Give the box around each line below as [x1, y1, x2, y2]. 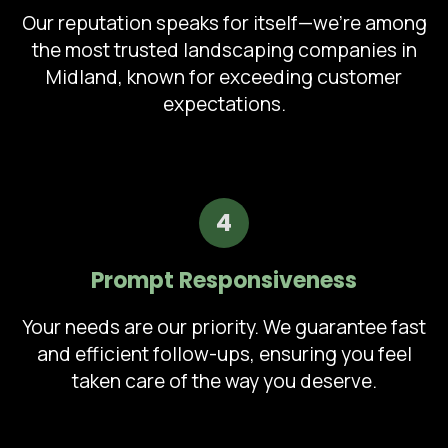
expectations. [162, 90, 286, 117]
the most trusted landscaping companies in [31, 36, 417, 63]
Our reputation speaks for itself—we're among [21, 9, 427, 36]
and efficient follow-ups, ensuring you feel [36, 340, 412, 367]
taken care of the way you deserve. [71, 367, 377, 394]
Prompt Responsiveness [91, 264, 357, 296]
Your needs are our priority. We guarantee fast [22, 313, 426, 340]
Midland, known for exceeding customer [46, 63, 402, 90]
